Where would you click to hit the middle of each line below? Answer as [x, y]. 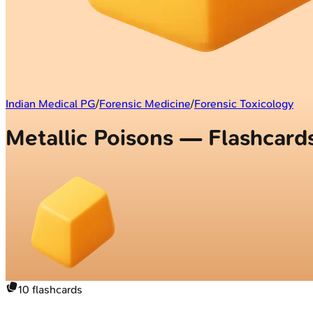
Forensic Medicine [145, 103]
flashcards [56, 289]
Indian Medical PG [51, 103]
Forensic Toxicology [244, 103]
